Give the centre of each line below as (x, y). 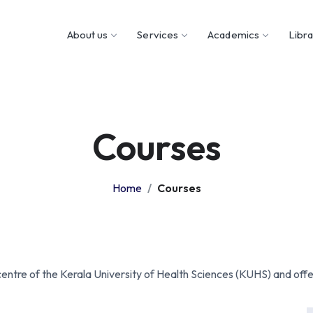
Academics (234, 35)
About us (87, 35)
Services (158, 35)
